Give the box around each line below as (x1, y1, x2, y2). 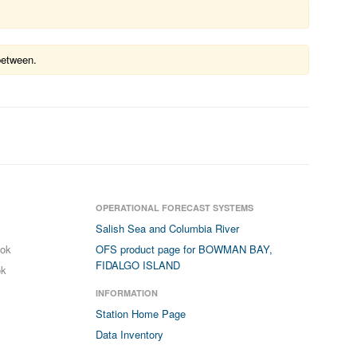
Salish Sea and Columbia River (96, 221, 240, 236)
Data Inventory (96, 327, 164, 342)
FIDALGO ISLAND (96, 257, 181, 273)
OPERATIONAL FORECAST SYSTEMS (96, 202, 254, 214)
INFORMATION (96, 287, 159, 299)
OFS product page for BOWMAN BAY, (96, 241, 273, 257)
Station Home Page (96, 306, 186, 321)
